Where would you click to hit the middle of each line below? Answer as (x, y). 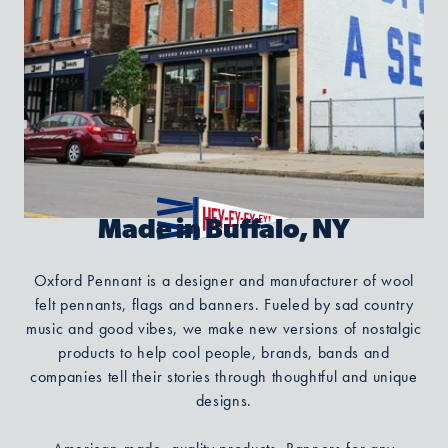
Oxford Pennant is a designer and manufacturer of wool (224, 281)
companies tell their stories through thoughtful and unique (224, 377)
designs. (224, 401)
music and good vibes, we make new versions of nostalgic (224, 329)
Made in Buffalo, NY (224, 232)
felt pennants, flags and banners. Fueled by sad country (224, 305)
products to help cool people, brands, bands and (224, 353)
